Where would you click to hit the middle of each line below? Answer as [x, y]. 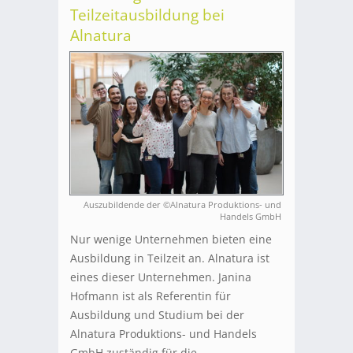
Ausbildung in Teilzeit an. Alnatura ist [170, 258]
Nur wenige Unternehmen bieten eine [171, 239]
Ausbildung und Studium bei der [157, 314]
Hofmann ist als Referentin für [150, 295]
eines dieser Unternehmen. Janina [161, 277]
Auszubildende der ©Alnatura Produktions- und [182, 204]
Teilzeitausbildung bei [147, 15]
